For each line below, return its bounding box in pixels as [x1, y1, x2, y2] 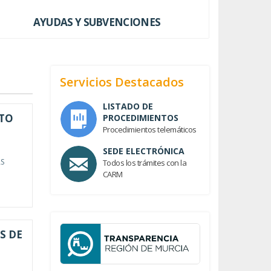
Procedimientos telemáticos [102, 123, 197, 135]
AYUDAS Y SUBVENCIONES [33, 15, 161, 29]
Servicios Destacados [59, 73, 184, 90]
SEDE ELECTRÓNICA [102, 145, 184, 157]
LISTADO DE [102, 100, 153, 112]
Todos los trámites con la [102, 157, 187, 168]
